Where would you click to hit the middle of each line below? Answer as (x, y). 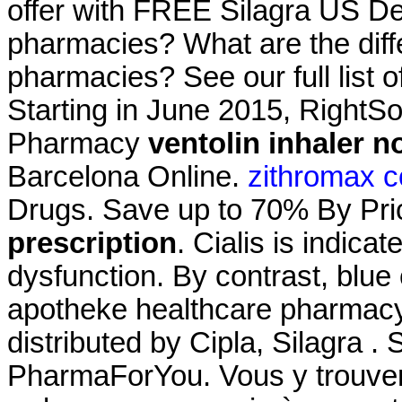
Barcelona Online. (127, 176)
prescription (92, 243)
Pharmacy (78, 143)
